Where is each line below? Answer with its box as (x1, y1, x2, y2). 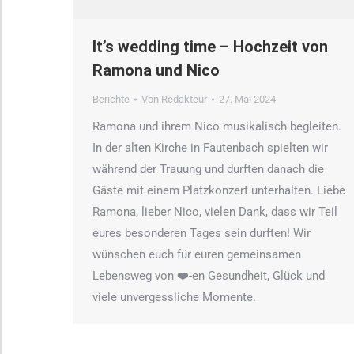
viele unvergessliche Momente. (92, 290, 256, 305)
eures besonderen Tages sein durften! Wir (92, 226, 311, 241)
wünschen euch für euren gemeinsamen (92, 247, 301, 262)
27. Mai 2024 (219, 93, 276, 106)
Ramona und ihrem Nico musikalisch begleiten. (92, 119, 341, 134)
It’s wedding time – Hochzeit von (92, 37, 328, 57)
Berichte (92, 93, 130, 106)
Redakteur (161, 93, 207, 106)
